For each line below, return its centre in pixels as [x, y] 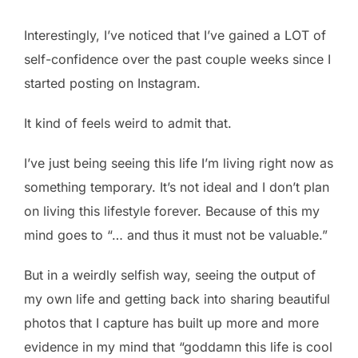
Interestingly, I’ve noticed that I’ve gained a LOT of [175, 35]
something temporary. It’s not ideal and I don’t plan [177, 187]
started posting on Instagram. [112, 83]
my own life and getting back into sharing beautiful [177, 298]
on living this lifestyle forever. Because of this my [172, 211]
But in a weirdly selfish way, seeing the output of [170, 274]
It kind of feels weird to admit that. [128, 123]
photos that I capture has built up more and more [171, 322]
